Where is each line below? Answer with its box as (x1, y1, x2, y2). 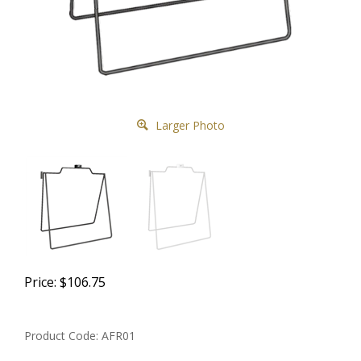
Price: (24, 272, 56, 291)
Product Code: (24, 327, 98, 343)
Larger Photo (151, 117, 225, 133)
